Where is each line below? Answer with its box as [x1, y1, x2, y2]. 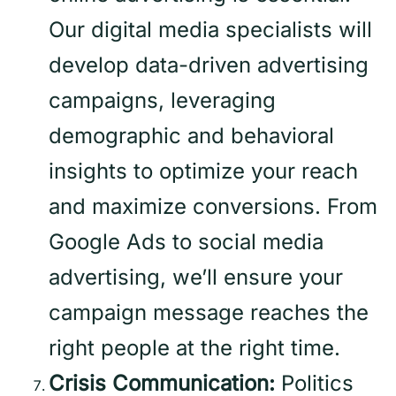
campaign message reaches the [49, 300, 369, 326]
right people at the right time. [49, 335, 340, 362]
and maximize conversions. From [49, 194, 377, 220]
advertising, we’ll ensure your [49, 264, 343, 291]
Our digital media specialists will [49, 17, 372, 43]
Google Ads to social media [49, 229, 324, 255]
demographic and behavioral [49, 123, 334, 149]
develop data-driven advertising [49, 52, 369, 79]
